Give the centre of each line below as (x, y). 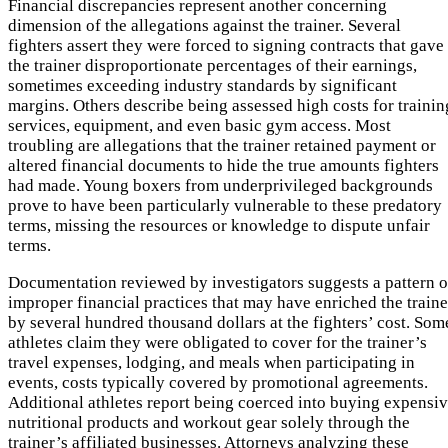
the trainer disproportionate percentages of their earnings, (212, 65)
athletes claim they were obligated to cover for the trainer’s (217, 342)
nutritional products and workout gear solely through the (209, 422)
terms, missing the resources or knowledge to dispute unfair (219, 225)
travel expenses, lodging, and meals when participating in (211, 362)
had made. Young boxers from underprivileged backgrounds (220, 185)
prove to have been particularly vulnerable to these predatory (225, 205)
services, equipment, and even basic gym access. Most (199, 125)
